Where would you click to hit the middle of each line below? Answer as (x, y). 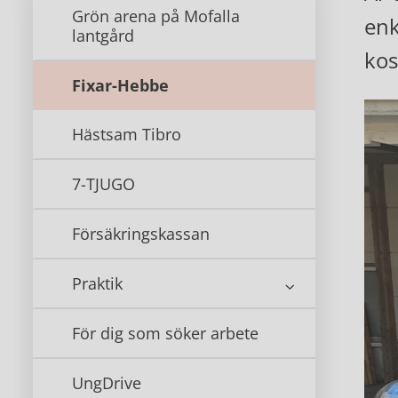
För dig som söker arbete (165, 333)
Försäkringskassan (141, 234)
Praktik (97, 283)
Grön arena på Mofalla (156, 16)
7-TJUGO (103, 184)
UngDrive (107, 383)
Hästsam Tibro (127, 134)
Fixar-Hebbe (120, 85)
